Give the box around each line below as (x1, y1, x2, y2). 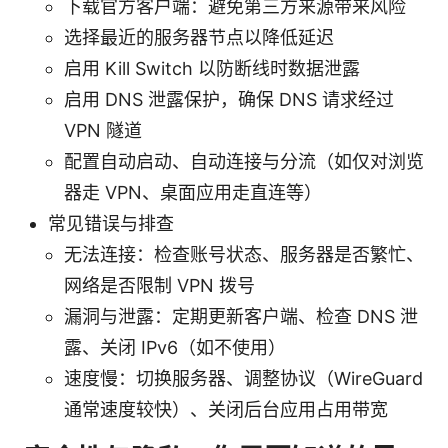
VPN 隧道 (64, 119, 142, 141)
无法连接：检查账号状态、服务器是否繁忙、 (64, 243, 424, 265)
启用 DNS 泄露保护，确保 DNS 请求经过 (64, 88, 394, 110)
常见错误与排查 (48, 212, 174, 234)
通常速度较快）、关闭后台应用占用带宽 (64, 398, 388, 420)
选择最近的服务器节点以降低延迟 (64, 26, 334, 48)
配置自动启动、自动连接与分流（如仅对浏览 (64, 150, 424, 172)
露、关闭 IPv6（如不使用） (64, 336, 286, 358)
